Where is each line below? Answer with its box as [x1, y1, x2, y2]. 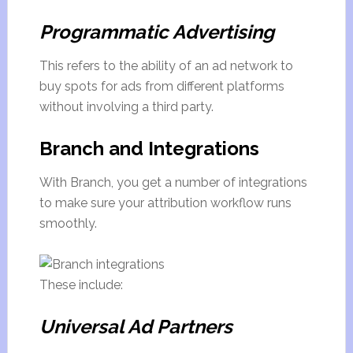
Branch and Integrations [39, 137, 259, 160]
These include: [39, 277, 123, 292]
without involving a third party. [39, 99, 214, 114]
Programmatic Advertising [39, 20, 274, 43]
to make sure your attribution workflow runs [39, 195, 292, 210]
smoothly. [39, 216, 97, 231]
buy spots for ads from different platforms [39, 79, 284, 94]
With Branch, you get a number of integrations [39, 175, 307, 190]
